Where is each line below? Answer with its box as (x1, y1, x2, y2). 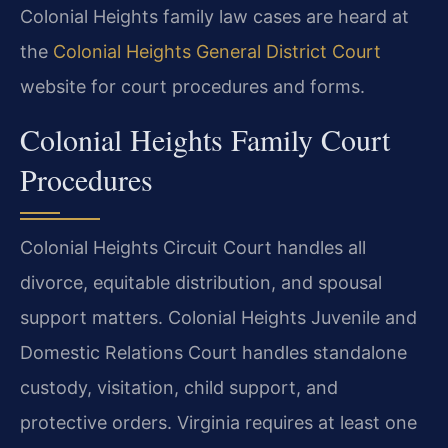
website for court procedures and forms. (20, 76, 365, 98)
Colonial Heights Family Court (20, 118, 390, 159)
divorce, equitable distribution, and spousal (20, 271, 382, 293)
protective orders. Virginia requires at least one (20, 411, 417, 433)
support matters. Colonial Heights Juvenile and (20, 306, 417, 328)
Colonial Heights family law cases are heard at (20, 6, 409, 28)
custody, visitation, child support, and (20, 376, 338, 398)
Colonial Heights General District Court (53, 41, 381, 63)
